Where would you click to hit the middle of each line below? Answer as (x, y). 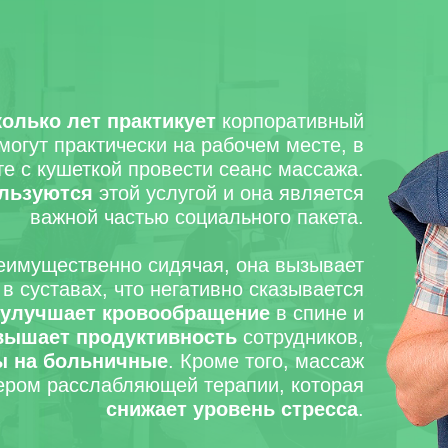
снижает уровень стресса (232, 409)
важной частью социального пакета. (197, 217)
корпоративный (290, 121)
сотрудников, (300, 337)
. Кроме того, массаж (266, 361)
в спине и (317, 313)
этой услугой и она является (228, 193)
